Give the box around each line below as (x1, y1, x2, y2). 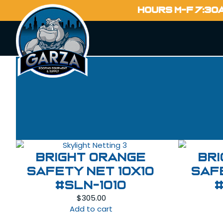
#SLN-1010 (55, 179, 127, 192)
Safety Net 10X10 (27, 165, 155, 178)
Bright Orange (36, 151, 146, 164)
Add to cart (70, 204, 112, 214)
